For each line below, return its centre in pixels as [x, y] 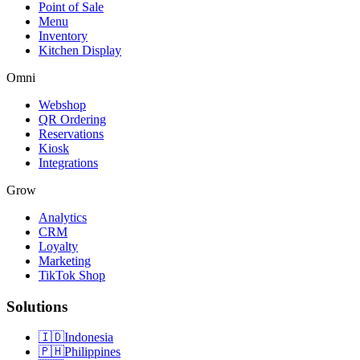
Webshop [62, 104]
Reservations [71, 133]
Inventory [63, 35]
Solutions [37, 306]
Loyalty [58, 246]
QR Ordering [72, 119]
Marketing [65, 260]
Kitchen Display [80, 50]
